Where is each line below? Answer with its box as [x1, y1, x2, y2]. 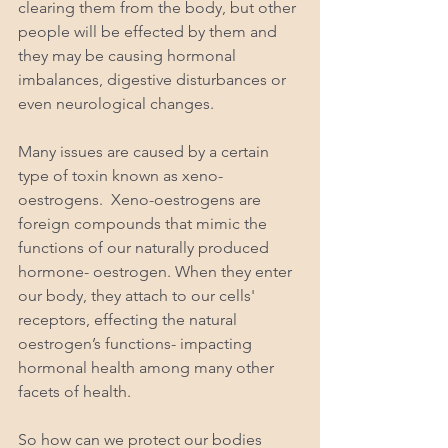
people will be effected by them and [18, 22, 281, 41]
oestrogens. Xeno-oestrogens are [18, 190, 265, 209]
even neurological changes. [18, 94, 218, 113]
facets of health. [18, 382, 135, 401]
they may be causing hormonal [18, 46, 240, 65]
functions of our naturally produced [18, 238, 273, 257]
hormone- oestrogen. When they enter [18, 262, 296, 281]
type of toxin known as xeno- [18, 166, 223, 185]
